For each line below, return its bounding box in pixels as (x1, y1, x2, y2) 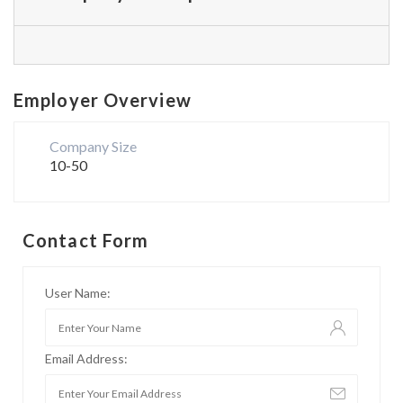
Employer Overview (13, 89, 192, 111)
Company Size (49, 138, 139, 155)
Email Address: (45, 351, 128, 366)
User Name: (45, 285, 111, 300)
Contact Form (22, 229, 149, 251)
